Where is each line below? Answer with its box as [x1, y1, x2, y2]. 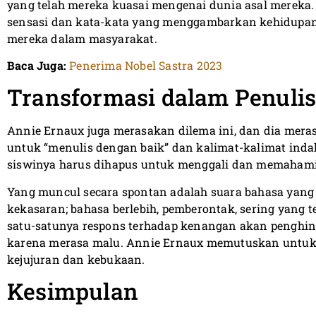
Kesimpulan [7, 276, 138, 307]
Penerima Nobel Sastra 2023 [69, 58, 223, 73]
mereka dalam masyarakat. [7, 30, 157, 46]
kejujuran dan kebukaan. [7, 251, 145, 267]
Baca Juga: [7, 58, 66, 73]
